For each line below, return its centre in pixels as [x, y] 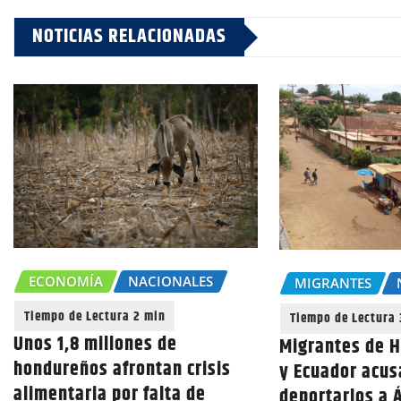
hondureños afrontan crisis [122, 370]
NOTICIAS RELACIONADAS [129, 37]
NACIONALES [171, 281]
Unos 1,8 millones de [95, 345]
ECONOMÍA [66, 281]
